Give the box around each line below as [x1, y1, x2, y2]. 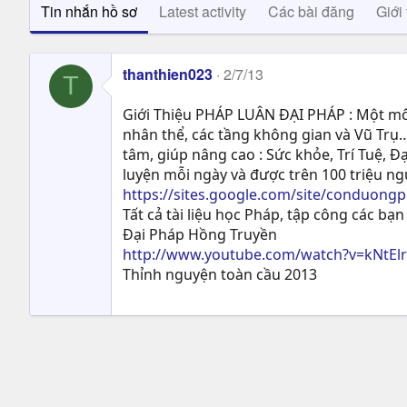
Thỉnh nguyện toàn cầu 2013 [123, 263, 317, 284]
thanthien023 [123, 63, 213, 84]
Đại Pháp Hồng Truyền [123, 223, 277, 244]
